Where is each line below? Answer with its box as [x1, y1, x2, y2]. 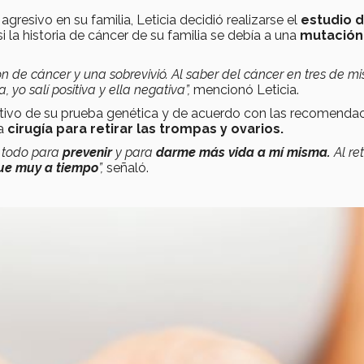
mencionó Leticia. [193, 81, 299, 97]
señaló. [106, 159, 149, 175]
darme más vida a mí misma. [153, 144, 334, 160]
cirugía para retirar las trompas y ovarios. [7, 120, 284, 136]
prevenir [63, 144, 115, 160]
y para [115, 144, 153, 160]
